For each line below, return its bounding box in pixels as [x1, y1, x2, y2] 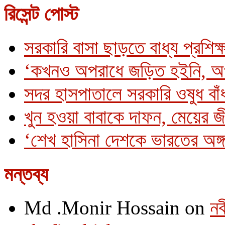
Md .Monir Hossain [24, 196, 180, 218]
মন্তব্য [4, 163, 48, 185]
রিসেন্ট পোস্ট [4, 3, 79, 25]
